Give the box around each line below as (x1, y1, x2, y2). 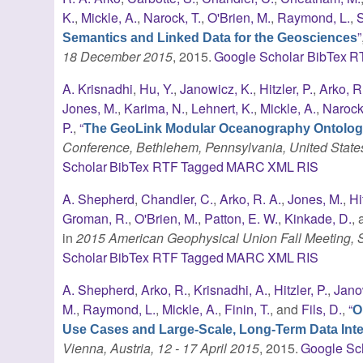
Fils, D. (301, 299, 343, 318)
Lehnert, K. (191, 98, 254, 117)
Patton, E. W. (204, 208, 279, 228)
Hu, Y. (139, 79, 174, 98)
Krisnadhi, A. (194, 280, 268, 299)
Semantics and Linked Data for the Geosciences (62, 30, 358, 45)
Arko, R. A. (220, 189, 282, 208)
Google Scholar (214, 46, 305, 66)
